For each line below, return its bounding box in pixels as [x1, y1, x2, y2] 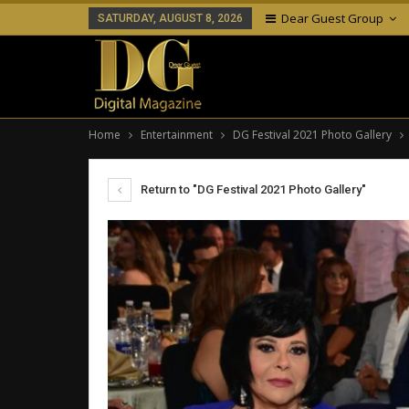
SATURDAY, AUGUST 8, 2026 [98, 12, 243, 25]
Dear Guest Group [281, 10, 383, 26]
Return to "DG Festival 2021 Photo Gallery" [138, 183, 366, 196]
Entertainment [141, 127, 213, 142]
